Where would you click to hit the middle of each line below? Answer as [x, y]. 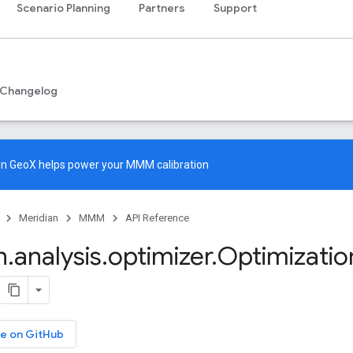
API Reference [157, 218]
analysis [58, 256]
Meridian [39, 218]
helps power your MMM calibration [123, 165]
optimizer [160, 256]
